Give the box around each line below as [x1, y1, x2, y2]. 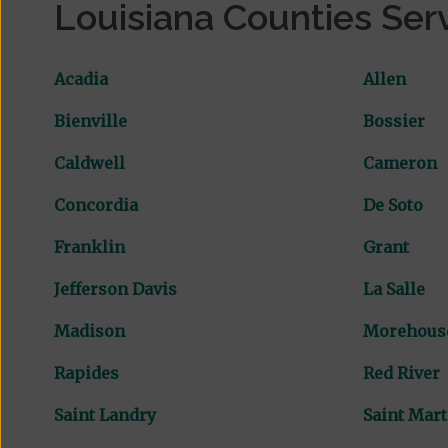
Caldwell [53, 152, 125, 173]
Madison [53, 320, 125, 341]
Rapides [53, 362, 119, 383]
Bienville [53, 110, 127, 131]
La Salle [362, 278, 425, 299]
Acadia [53, 68, 108, 89]
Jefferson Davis [53, 278, 177, 299]
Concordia [53, 194, 138, 215]
